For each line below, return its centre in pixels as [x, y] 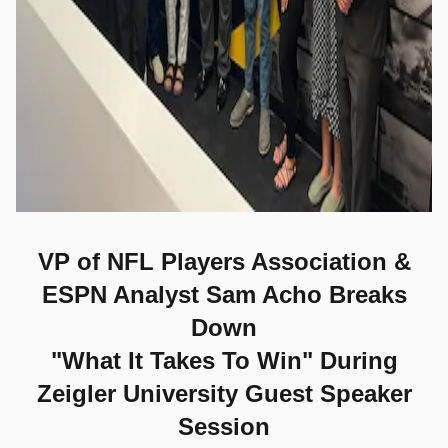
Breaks [367, 294]
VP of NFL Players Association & [224, 261]
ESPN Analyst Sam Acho [185, 294]
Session [224, 426]
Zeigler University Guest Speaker [224, 393]
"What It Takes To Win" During [224, 360]
